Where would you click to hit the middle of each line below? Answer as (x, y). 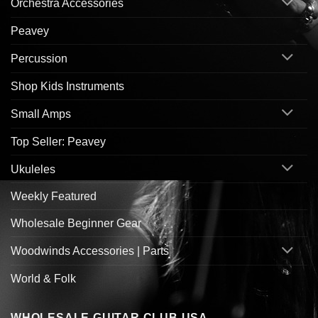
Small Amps (41, 114)
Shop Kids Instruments (67, 86)
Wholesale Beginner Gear (76, 224)
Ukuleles (33, 169)
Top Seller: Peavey (58, 141)
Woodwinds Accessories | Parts (90, 251)
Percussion (39, 58)
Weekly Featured (54, 197)
